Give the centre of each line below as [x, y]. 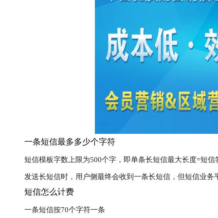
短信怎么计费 [49, 192]
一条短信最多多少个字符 [70, 142]
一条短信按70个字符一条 [65, 210]
